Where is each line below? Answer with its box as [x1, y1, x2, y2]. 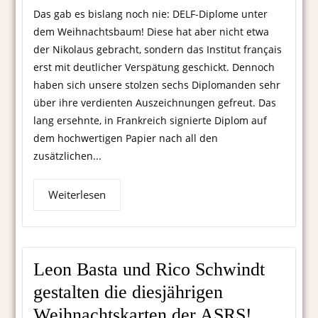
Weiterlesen [48, 187, 106, 202]
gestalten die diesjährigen [33, 282, 224, 303]
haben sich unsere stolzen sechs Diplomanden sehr [33, 78, 281, 92]
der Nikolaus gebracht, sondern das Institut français [33, 43, 283, 57]
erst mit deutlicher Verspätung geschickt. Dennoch [33, 60, 275, 75]
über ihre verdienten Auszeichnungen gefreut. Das [33, 96, 277, 110]
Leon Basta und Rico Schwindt [33, 259, 265, 280]
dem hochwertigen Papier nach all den [33, 131, 219, 146]
